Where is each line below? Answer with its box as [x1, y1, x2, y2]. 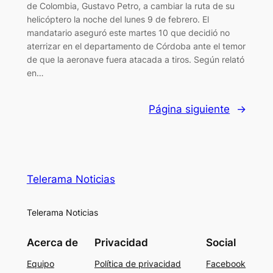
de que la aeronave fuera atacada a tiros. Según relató [26, 54, 244, 65]
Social [206, 236, 236, 249]
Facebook [206, 258, 246, 269]
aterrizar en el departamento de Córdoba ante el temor [26, 40, 246, 51]
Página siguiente [149, 103, 230, 116]
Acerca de [26, 236, 78, 249]
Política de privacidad [94, 258, 181, 269]
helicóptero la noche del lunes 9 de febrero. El [26, 13, 209, 24]
